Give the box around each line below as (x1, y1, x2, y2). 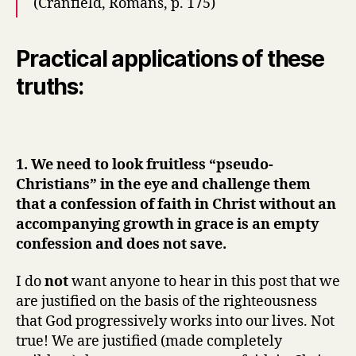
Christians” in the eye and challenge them (16, 175, 311, 194)
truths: (16, 73, 83, 100)
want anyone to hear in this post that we (68, 273, 340, 291)
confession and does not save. (16, 234, 226, 253)
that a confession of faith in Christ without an (16, 195, 336, 214)
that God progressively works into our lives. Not (16, 312, 335, 331)
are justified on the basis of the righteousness (16, 292, 317, 311)
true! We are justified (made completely (16, 332, 282, 350)
